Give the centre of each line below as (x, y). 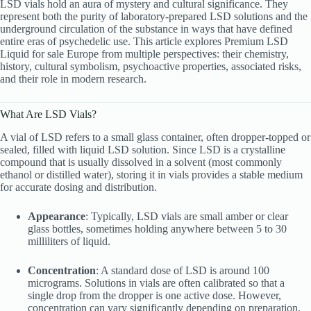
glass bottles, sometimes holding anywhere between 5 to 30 (157, 228)
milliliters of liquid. (69, 241)
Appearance (57, 216)
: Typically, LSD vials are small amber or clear (187, 216)
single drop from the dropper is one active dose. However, (154, 295)
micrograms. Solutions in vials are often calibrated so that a (156, 283)
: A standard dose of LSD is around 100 (183, 270)
